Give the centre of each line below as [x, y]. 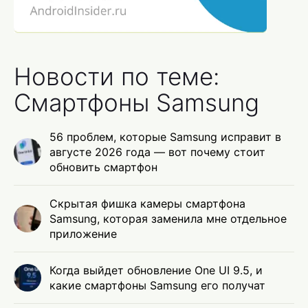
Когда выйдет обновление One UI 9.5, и [156, 271]
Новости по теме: [117, 77]
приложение [83, 234]
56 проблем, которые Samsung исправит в [165, 137]
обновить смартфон [103, 167]
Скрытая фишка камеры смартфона [147, 204]
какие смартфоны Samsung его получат [157, 286]
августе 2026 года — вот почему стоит [157, 152]
